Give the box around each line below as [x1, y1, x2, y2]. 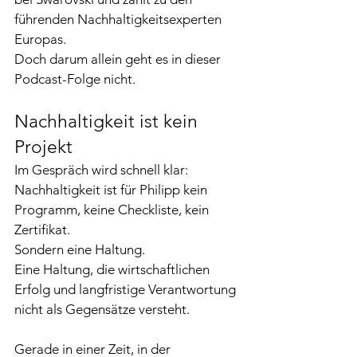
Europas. [14, 31, 66, 47]
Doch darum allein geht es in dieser [14, 51, 224, 67]
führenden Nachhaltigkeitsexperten [14, 11, 225, 27]
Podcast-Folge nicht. [14, 71, 135, 87]
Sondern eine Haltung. [14, 241, 145, 257]
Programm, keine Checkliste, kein [14, 202, 212, 218]
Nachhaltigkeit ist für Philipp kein [14, 182, 210, 198]
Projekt [14, 136, 73, 158]
